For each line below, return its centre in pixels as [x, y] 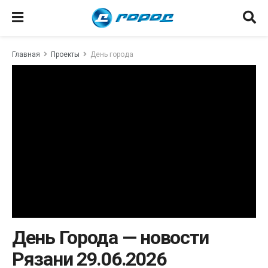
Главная [26, 54]
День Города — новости [111, 237]
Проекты [65, 54]
